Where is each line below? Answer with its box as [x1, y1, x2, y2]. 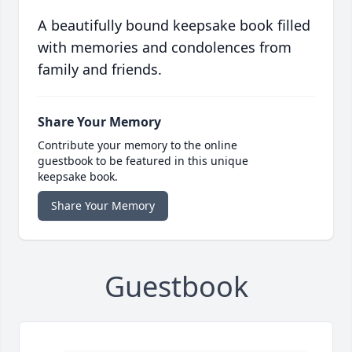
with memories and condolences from [38, 38, 291, 57]
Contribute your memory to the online [38, 137, 237, 153]
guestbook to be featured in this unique [38, 153, 248, 169]
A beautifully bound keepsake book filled [38, 16, 310, 35]
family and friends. [38, 60, 162, 79]
